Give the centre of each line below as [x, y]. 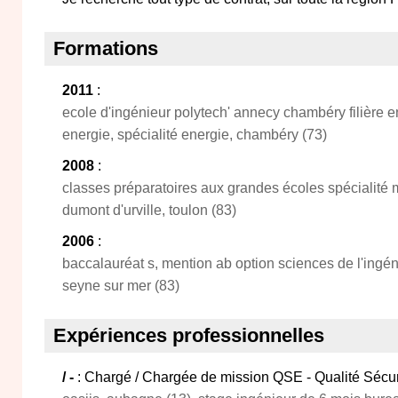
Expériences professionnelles [189, 335]
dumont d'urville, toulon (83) [149, 210]
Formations [106, 48]
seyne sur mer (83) [121, 286]
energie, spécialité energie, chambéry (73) [195, 135]
